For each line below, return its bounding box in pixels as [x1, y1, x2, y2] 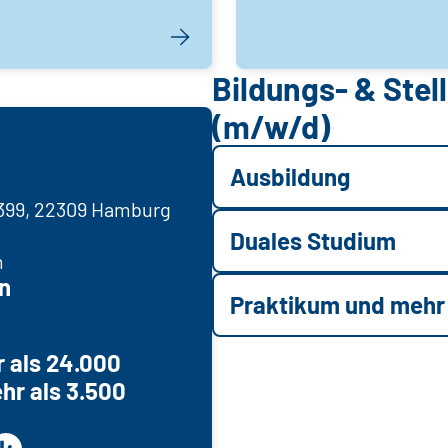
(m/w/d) [212, 106, 330, 145]
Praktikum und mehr [230, 289, 445, 319]
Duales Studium [230, 225, 396, 255]
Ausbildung [230, 161, 350, 191]
